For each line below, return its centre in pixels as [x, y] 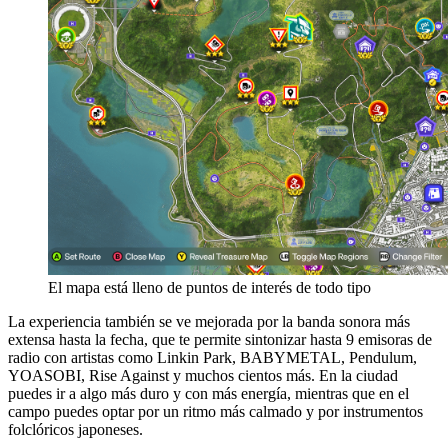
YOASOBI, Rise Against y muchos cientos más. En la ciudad [203, 375]
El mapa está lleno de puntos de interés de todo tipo [209, 287]
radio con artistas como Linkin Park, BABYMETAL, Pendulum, [212, 357]
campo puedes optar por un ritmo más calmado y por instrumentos [215, 411]
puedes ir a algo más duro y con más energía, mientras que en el [208, 393]
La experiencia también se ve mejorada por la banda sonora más [209, 321]
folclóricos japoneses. [75, 429]
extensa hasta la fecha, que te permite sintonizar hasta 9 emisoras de [220, 339]
